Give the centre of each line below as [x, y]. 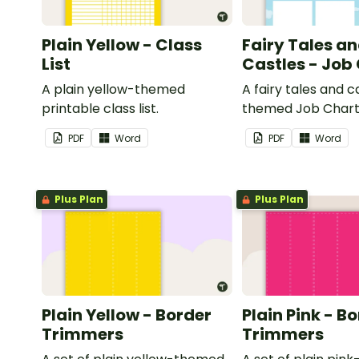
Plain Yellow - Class [122, 45]
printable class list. [100, 109]
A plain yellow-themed [113, 90]
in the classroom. [296, 128]
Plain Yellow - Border [127, 315]
